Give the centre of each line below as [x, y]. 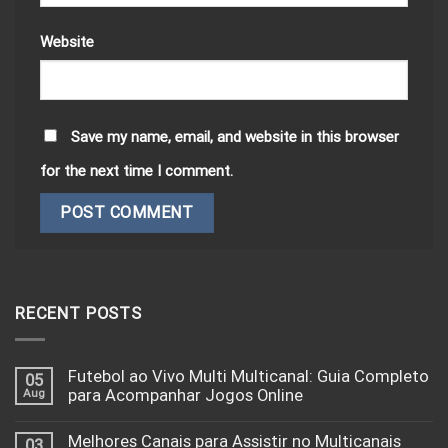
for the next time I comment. [136, 171]
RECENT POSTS [78, 313]
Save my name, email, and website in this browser [235, 137]
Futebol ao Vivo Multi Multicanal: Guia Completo [248, 377]
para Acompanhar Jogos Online [185, 396]
